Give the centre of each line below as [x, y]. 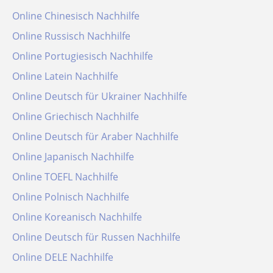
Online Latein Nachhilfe [65, 76]
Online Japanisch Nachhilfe [73, 157]
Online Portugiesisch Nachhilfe [83, 56]
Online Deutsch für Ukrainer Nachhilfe [100, 96]
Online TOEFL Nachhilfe [65, 177]
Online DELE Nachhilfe [63, 257]
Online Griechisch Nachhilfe [76, 116]
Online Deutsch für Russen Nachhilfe [96, 237]
